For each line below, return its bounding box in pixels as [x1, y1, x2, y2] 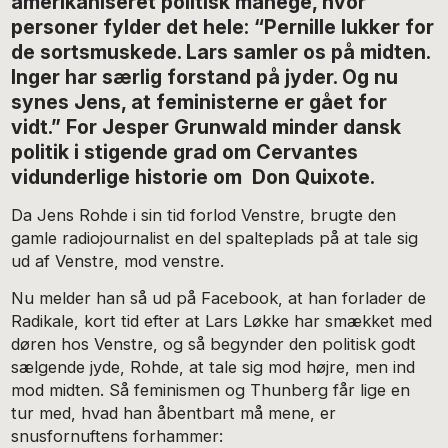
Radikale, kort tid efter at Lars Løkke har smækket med [11, 310, 433, 331]
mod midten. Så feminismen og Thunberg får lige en [11, 379, 411, 400]
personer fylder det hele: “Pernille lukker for [11, 15, 435, 40]
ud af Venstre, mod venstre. [11, 251, 225, 272]
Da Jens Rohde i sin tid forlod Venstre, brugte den [11, 205, 397, 226]
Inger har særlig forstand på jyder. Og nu [11, 65, 399, 90]
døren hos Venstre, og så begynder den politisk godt [11, 333, 417, 354]
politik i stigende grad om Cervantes [11, 140, 359, 165]
